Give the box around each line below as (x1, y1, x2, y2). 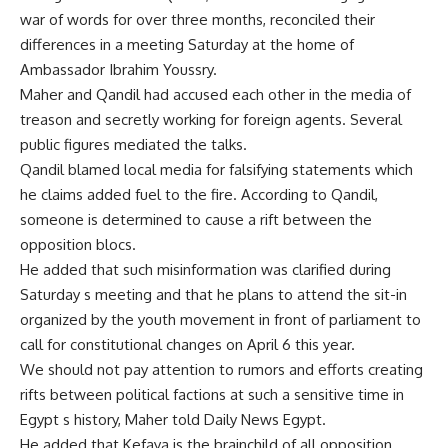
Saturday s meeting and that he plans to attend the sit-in (20, 285, 407, 304)
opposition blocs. (20, 235, 136, 254)
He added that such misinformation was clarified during (20, 260, 391, 279)
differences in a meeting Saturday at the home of (20, 35, 354, 54)
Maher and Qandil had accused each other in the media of (20, 85, 411, 104)
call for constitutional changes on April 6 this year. (20, 335, 355, 354)
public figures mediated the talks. (20, 135, 247, 154)
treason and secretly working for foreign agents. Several (20, 110, 402, 129)
